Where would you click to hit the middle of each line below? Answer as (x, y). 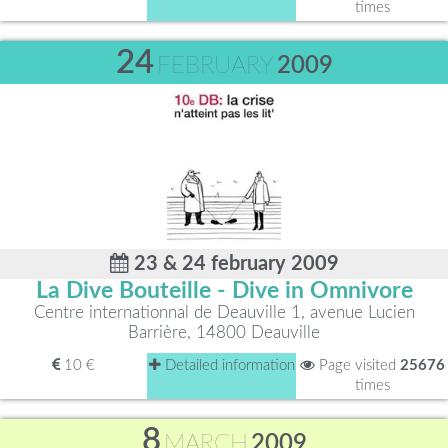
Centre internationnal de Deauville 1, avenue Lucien (224, 312)
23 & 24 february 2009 (233, 264)
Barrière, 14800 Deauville (224, 332)
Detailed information (227, 365)
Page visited (357, 365)
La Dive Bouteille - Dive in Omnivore (224, 291)
